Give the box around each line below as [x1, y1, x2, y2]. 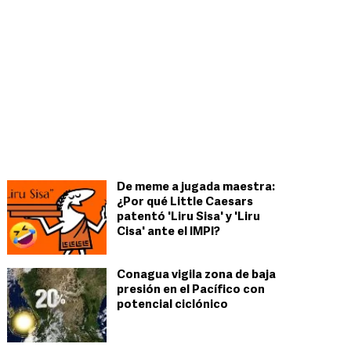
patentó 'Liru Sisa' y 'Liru [117, 212, 260, 223]
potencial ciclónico [117, 299, 228, 311]
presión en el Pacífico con [117, 284, 265, 296]
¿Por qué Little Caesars [117, 197, 253, 208]
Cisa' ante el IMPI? [117, 226, 220, 238]
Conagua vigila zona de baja [117, 270, 276, 281]
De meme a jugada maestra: [117, 182, 275, 194]
